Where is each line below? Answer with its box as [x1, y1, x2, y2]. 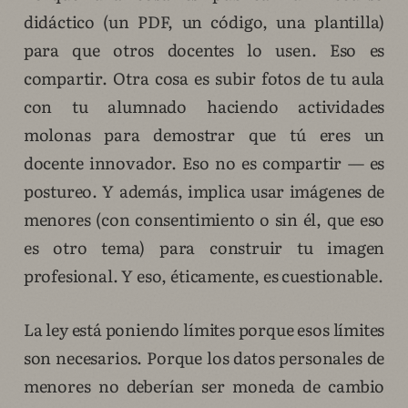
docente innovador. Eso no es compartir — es [23, 150, 385, 176]
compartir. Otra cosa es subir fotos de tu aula [23, 66, 385, 91]
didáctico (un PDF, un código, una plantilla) [23, 9, 385, 35]
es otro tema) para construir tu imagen [23, 235, 385, 260]
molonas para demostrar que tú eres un [23, 122, 385, 148]
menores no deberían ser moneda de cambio [23, 373, 385, 399]
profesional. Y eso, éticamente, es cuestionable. [23, 263, 384, 289]
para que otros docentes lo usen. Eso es [23, 37, 385, 63]
